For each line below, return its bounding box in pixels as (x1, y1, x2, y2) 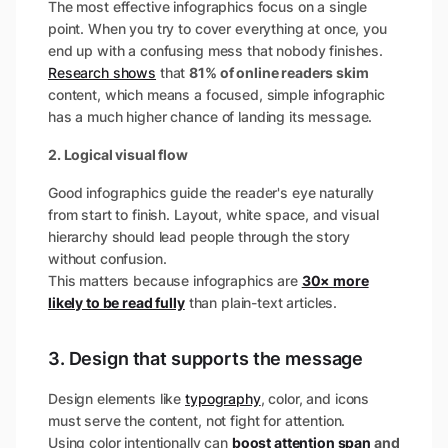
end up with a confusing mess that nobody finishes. (48, 41, 383, 59)
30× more (301, 271, 369, 289)
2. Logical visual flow (48, 145, 188, 163)
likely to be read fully (48, 293, 185, 311)
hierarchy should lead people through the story (48, 227, 350, 245)
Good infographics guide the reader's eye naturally (48, 183, 374, 201)
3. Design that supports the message (48, 347, 364, 369)
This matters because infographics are (48, 271, 302, 289)
